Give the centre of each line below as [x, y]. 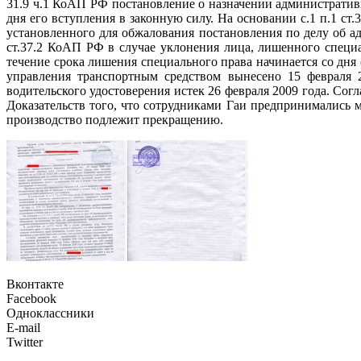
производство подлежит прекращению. [115, 120]
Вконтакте [35, 284]
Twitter [25, 342]
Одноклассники [50, 313]
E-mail [23, 328]
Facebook [31, 299]
